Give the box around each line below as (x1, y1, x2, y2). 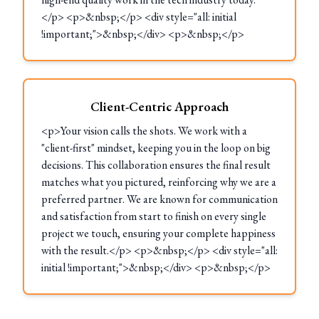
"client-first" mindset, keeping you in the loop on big (41, 140, 271, 155)
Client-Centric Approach (90, 98, 229, 115)
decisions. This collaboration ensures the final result (41, 157, 271, 172)
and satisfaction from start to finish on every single (41, 209, 266, 224)
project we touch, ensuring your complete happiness (41, 226, 276, 241)
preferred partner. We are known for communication (41, 192, 278, 206)
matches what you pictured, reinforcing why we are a (41, 174, 276, 189)
